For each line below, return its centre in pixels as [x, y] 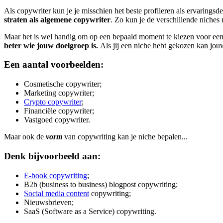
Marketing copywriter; [59, 93]
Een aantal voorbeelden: [55, 65]
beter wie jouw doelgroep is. [52, 45]
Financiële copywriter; [59, 111]
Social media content [56, 193]
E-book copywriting [56, 175]
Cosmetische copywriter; [63, 84]
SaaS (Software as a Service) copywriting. [90, 211]
